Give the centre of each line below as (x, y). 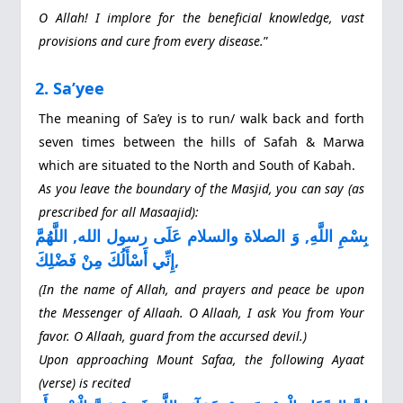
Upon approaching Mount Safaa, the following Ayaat (201, 360)
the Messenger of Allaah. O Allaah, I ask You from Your (201, 313)
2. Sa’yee (70, 89)
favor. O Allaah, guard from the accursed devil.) (173, 336)
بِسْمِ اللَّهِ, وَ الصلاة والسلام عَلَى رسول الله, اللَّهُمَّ (201, 235)
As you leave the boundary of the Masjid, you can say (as (201, 188)
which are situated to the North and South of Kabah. (197, 165)
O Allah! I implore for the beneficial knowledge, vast (201, 18)
